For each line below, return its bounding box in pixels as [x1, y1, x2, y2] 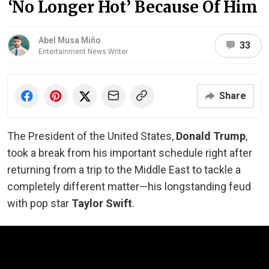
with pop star [7, 197, 71, 210]
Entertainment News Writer [38, 47, 128, 56]
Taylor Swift [71, 197, 132, 210]
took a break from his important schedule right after [7, 147, 252, 159]
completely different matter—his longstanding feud [7, 180, 251, 193]
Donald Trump [176, 130, 246, 142]
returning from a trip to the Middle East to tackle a [7, 163, 241, 176]
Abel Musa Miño [38, 35, 101, 45]
